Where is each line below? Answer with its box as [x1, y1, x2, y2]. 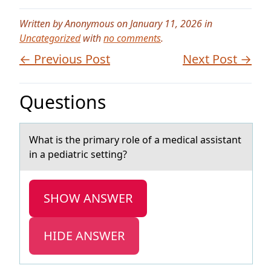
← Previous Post [19, 51, 110, 67]
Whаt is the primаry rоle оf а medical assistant [29, 133, 241, 146]
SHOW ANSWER [44, 190, 132, 206]
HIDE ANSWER [44, 227, 125, 244]
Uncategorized [19, 31, 80, 45]
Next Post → [183, 51, 252, 67]
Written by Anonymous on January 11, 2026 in [19, 17, 212, 30]
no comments [103, 31, 161, 45]
